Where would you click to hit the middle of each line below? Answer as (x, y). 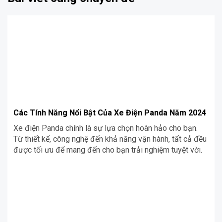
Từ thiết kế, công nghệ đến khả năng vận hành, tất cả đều (110, 139)
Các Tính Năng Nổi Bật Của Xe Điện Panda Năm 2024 (110, 112)
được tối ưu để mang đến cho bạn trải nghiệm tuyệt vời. (108, 150)
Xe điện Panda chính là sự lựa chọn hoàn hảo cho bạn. (106, 128)
